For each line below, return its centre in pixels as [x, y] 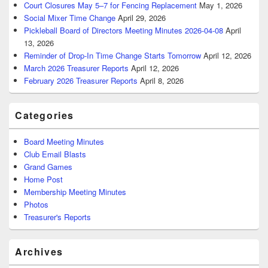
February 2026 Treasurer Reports [81, 81]
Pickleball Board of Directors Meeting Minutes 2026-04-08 [124, 31]
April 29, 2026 [142, 18]
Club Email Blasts [55, 154]
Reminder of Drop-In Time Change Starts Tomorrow [112, 56]
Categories [45, 115]
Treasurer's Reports [57, 217]
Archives [39, 252]
